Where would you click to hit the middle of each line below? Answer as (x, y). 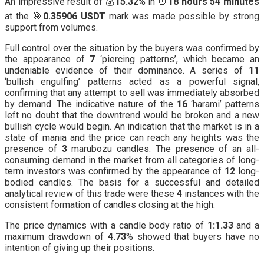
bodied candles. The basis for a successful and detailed (132, 182)
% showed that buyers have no (192, 236)
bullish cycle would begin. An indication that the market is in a (132, 126)
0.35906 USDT (74, 16)
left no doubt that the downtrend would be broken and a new (132, 115)
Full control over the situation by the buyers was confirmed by (132, 48)
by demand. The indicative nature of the (91, 104)
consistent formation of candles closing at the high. (110, 204)
